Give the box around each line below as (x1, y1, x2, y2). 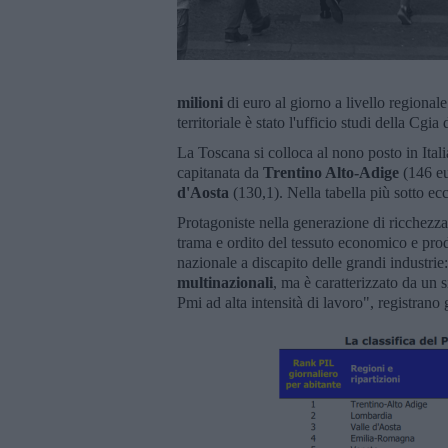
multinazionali (177, 273, 273, 291)
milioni (177, 93, 223, 111)
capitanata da (177, 163, 259, 181)
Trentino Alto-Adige (259, 163, 399, 181)
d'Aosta (177, 183, 233, 201)
